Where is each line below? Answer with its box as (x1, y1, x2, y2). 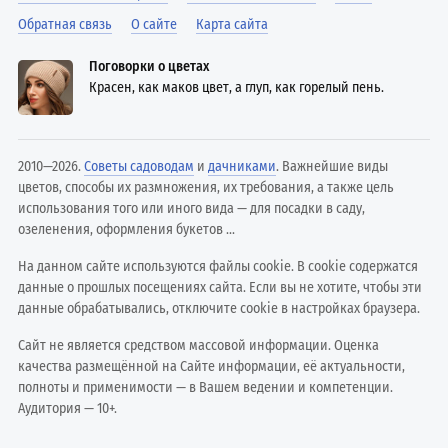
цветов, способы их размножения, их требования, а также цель (18, 178, 395, 196)
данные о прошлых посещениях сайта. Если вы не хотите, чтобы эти (18, 278, 423, 296)
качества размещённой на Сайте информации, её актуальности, (18, 357, 406, 375)
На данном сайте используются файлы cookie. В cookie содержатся (18, 257, 419, 275)
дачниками (208, 157, 277, 175)
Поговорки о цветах (89, 57, 210, 75)
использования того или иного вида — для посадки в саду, (18, 199, 366, 217)
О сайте (131, 15, 178, 33)
